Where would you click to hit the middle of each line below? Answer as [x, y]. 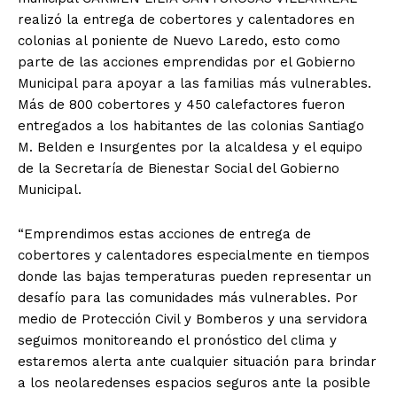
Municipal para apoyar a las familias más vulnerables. [195, 83]
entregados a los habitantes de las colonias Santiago [191, 125]
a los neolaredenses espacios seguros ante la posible [194, 382]
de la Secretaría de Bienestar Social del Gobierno [179, 168]
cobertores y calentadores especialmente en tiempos [194, 255]
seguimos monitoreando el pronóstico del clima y [177, 340]
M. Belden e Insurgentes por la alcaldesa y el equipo [190, 147]
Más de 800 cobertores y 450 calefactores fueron [181, 104]
